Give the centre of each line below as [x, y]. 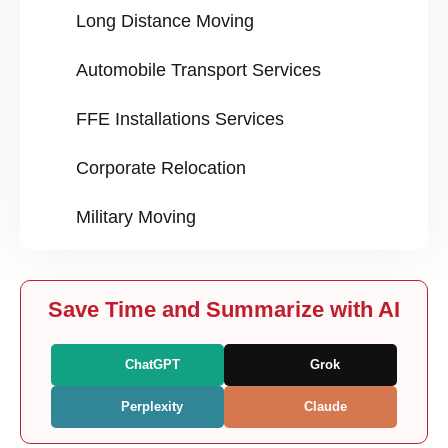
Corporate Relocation [161, 168]
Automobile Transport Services [198, 70]
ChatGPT [150, 365]
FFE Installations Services [180, 119]
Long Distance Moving [165, 21]
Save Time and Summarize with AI [224, 310]
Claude [323, 407]
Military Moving [136, 217]
